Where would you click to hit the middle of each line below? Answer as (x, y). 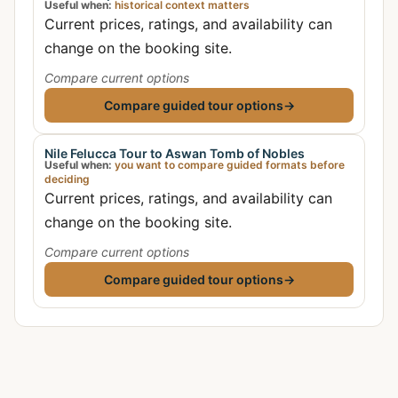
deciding (67, 179)
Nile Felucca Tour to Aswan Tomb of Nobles (175, 153)
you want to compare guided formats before (228, 165)
